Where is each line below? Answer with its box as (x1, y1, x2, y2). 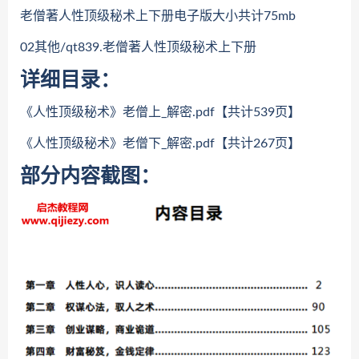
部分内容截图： (20, 167, 160, 187)
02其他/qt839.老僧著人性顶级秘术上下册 (20, 41, 256, 54)
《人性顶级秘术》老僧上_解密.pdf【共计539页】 (20, 106, 301, 119)
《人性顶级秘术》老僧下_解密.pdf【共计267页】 (20, 137, 301, 150)
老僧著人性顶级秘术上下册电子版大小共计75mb (20, 10, 296, 22)
